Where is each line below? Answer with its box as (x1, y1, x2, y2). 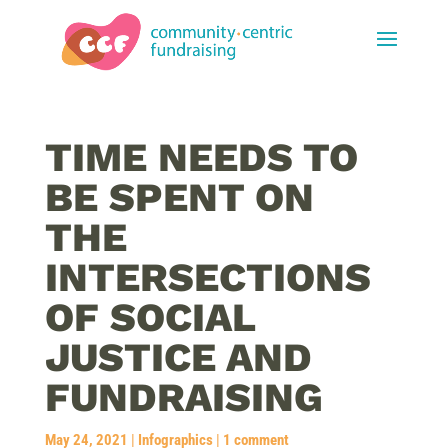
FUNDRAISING (44, 374, 323, 421)
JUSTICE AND (44, 334, 312, 381)
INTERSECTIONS (44, 254, 371, 301)
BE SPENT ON (44, 174, 314, 221)
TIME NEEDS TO (44, 134, 358, 181)
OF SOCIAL (44, 294, 255, 341)
